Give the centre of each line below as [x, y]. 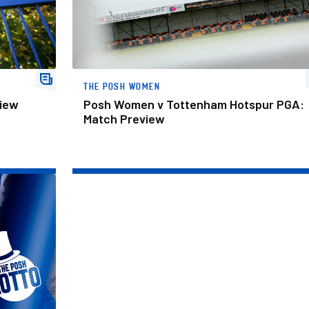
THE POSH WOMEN [122, 86]
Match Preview [124, 119]
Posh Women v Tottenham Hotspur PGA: [194, 104]
